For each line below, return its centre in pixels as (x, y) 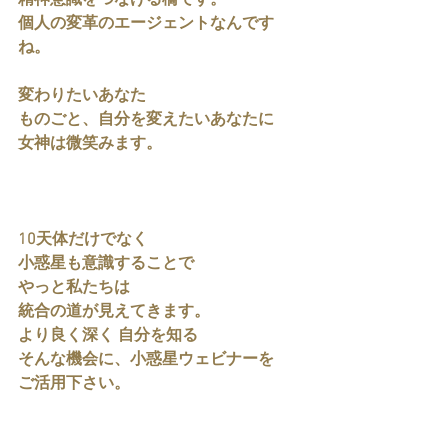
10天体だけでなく (83, 240)
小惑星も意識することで (106, 264)
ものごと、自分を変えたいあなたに (146, 120)
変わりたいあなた (82, 96)
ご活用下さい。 (74, 384)
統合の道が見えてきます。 (114, 312)
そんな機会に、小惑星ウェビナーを (146, 360)
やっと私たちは (74, 288)
